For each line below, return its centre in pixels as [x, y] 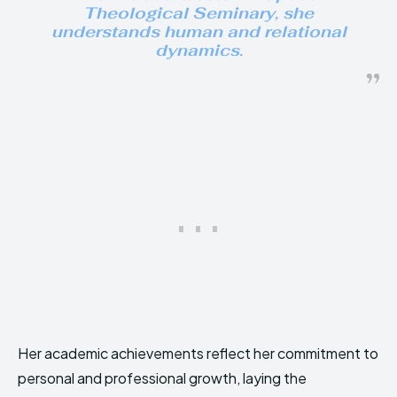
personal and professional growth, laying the [162, 378]
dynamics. [198, 50]
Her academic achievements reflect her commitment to [198, 353]
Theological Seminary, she [198, 13]
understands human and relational [198, 31]
